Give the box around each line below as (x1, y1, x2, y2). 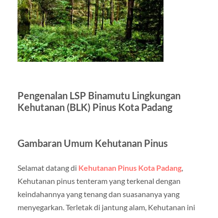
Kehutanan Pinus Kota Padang (78, 163, 182, 172)
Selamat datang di (17, 163, 78, 172)
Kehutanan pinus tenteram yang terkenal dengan (17, 176, 181, 185)
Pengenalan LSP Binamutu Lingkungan (17, 89, 181, 101)
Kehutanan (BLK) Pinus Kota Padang (17, 101, 172, 113)
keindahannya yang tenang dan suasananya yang (17, 189, 180, 199)
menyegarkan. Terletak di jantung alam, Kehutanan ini (17, 202, 195, 212)
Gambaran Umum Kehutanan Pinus (17, 137, 168, 149)
